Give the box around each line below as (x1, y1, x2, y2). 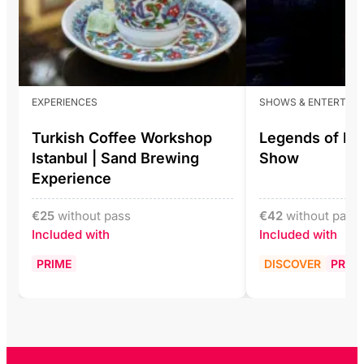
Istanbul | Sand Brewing (32, 149, 199, 167)
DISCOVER (264, 256, 321, 271)
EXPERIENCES (32, 95, 97, 108)
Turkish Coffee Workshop (32, 128, 212, 146)
